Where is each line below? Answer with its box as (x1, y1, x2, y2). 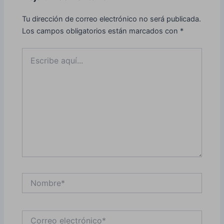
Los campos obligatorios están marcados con (22, 26, 180, 36)
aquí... (21, 58, 42, 67)
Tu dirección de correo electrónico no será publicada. (22, 14, 201, 24)
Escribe (21, 48, 46, 57)
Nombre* (21, 172, 51, 181)
